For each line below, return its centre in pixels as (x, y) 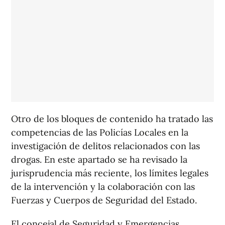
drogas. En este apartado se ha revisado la (99, 160)
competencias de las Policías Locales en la (100, 133)
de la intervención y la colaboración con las (103, 187)
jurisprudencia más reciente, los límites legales (110, 173)
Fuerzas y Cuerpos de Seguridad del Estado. (104, 200)
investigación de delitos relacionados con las (105, 146)
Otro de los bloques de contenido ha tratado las (112, 119)
